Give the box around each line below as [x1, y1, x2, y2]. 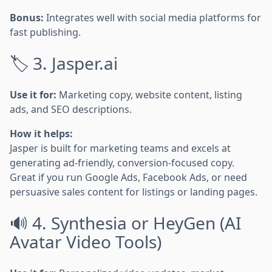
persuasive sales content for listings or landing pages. [10, 185, 257, 199]
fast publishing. [10, 25, 81, 39]
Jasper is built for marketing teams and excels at [10, 141, 231, 155]
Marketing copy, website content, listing [56, 87, 242, 101]
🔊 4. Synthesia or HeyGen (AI [10, 211, 241, 234]
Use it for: [10, 87, 56, 101]
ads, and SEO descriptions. [10, 102, 132, 116]
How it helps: [10, 126, 73, 140]
